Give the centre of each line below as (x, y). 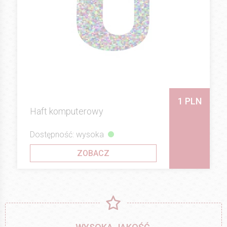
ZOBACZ (93, 154)
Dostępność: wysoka (67, 135)
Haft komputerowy (67, 111)
